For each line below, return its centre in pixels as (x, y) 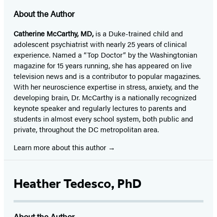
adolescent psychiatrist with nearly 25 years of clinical (100, 44)
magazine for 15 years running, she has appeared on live (103, 65)
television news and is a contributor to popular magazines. (107, 76)
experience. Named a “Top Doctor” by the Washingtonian (105, 55)
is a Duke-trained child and (139, 33)
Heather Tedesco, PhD (77, 184)
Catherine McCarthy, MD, (54, 33)
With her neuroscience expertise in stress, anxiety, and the (106, 87)
